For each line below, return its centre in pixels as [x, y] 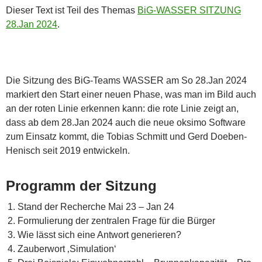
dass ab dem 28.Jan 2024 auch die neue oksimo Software [126, 122]
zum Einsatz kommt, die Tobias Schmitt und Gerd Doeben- [126, 136]
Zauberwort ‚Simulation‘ [67, 249]
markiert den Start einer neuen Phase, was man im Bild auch [131, 94]
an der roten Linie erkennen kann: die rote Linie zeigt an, [122, 108]
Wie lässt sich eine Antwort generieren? [99, 235]
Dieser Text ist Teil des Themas [72, 10]
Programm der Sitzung [81, 185]
